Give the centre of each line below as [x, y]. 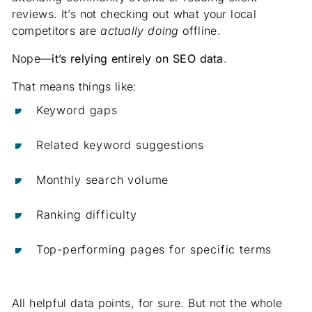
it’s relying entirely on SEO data [138, 58]
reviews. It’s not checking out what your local [134, 14]
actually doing [140, 30]
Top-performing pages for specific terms [154, 250]
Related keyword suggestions [120, 145]
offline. [200, 30]
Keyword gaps [77, 110]
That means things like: [74, 86]
